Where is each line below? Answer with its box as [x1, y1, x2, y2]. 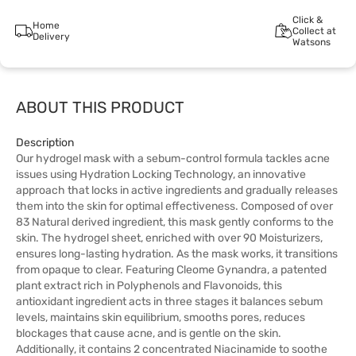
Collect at [292, 25, 336, 37]
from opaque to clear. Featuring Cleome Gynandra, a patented [16, 263, 327, 277]
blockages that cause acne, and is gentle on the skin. [16, 327, 281, 340]
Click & [292, 14, 323, 25]
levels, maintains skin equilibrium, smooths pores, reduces [16, 311, 305, 324]
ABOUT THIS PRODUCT [16, 98, 184, 117]
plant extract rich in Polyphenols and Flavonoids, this [16, 279, 282, 292]
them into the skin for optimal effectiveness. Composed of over [16, 199, 333, 213]
